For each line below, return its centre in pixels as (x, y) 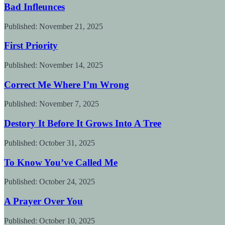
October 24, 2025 (66, 182)
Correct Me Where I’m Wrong (67, 84)
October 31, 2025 (66, 143)
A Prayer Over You (43, 201)
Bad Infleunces (34, 7)
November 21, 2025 (70, 26)
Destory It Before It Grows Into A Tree (83, 124)
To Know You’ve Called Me (61, 162)
